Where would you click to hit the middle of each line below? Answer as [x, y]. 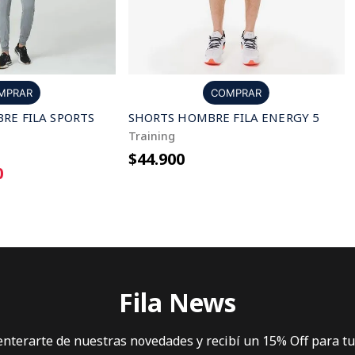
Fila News [177, 302]
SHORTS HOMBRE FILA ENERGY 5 [224, 118]
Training [151, 136]
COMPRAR [237, 93]
